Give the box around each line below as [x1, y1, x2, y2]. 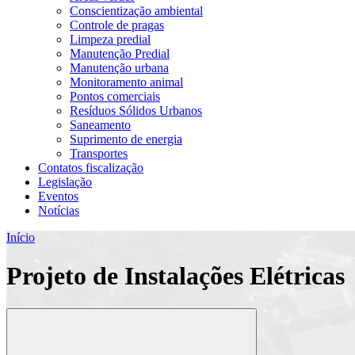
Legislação [38, 175, 92, 189]
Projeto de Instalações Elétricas [6, 261, 345, 291]
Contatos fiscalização [38, 161, 143, 174]
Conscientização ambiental [70, 4, 203, 17]
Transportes [70, 147, 128, 160]
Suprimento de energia [70, 132, 182, 146]
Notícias [38, 204, 79, 217]
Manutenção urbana [70, 61, 169, 74]
